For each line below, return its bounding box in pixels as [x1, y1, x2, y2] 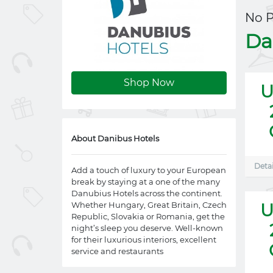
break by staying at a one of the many [71, 177, 220, 186]
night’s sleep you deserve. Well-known [71, 223, 223, 233]
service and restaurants [71, 246, 163, 256]
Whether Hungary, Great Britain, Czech [71, 200, 227, 210]
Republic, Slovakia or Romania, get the [71, 211, 225, 221]
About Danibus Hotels [71, 133, 159, 143]
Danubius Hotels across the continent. [71, 188, 222, 198]
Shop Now [124, 77, 174, 88]
